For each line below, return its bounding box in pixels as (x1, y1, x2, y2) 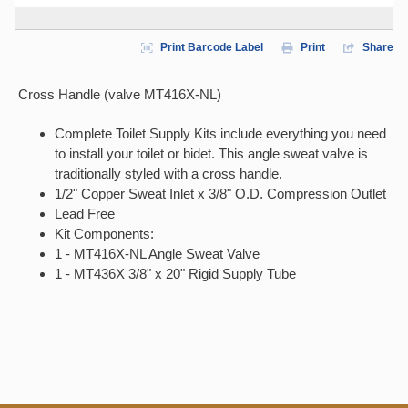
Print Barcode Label (160, 41, 263, 54)
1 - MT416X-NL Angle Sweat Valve (55, 246, 260, 261)
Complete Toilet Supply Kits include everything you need (55, 126, 386, 141)
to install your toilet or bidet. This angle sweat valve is (55, 146, 368, 161)
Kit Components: (55, 226, 154, 241)
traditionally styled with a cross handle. (55, 166, 282, 181)
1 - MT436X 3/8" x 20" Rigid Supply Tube (55, 266, 296, 281)
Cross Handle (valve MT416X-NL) (18, 87, 221, 102)
